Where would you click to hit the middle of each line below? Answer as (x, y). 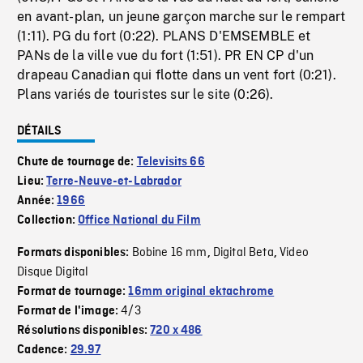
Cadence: (44, 350)
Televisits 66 (171, 162)
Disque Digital (53, 273)
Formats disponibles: (75, 253)
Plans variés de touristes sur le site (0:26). (145, 95)
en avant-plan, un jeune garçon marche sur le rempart (181, 17)
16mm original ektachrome (201, 292)
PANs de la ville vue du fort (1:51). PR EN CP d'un (166, 56)
